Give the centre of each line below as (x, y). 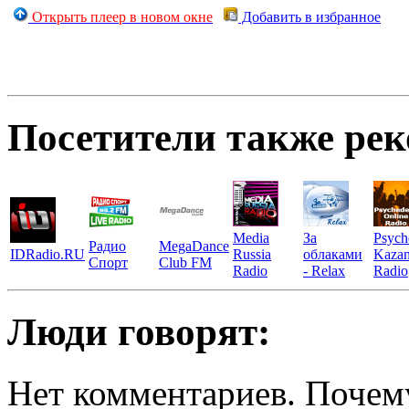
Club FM (185, 262)
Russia (252, 254)
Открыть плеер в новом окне (122, 16)
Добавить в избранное (309, 16)
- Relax (324, 270)
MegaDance (194, 246)
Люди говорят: (139, 331)
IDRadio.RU (47, 254)
